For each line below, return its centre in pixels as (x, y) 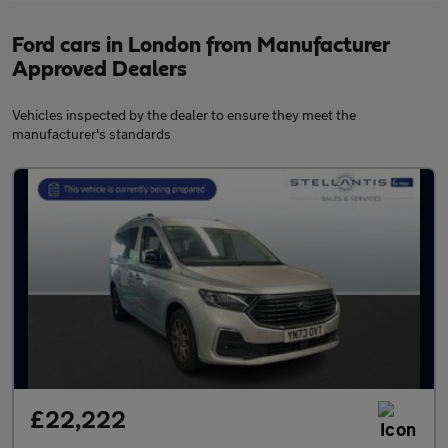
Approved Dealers (99, 69)
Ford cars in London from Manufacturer (200, 45)
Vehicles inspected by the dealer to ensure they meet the (184, 115)
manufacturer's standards (91, 134)
